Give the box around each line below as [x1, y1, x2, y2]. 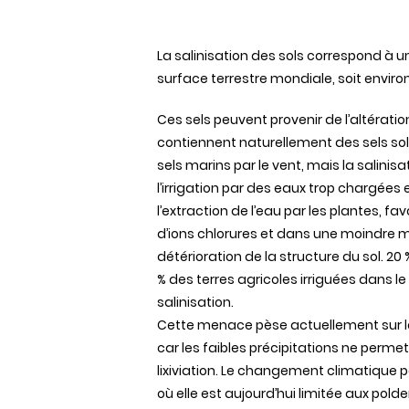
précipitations [249, 339, 339, 357]
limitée [299, 384, 342, 403]
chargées [338, 179, 401, 197]
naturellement [239, 133, 332, 152]
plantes [330, 202, 379, 220]
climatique [327, 362, 397, 380]
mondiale [270, 69, 332, 88]
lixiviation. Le [157, 362, 237, 380]
